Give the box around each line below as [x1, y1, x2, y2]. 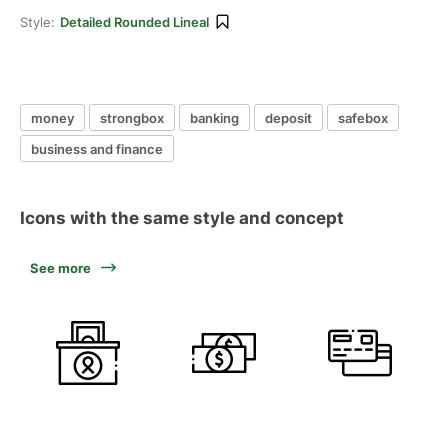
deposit [265, 109, 312, 126]
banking [190, 109, 239, 126]
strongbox [100, 109, 164, 126]
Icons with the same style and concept [20, 208, 344, 228]
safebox [338, 109, 388, 126]
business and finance [31, 140, 163, 157]
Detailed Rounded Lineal [60, 14, 209, 30]
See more [30, 260, 91, 276]
